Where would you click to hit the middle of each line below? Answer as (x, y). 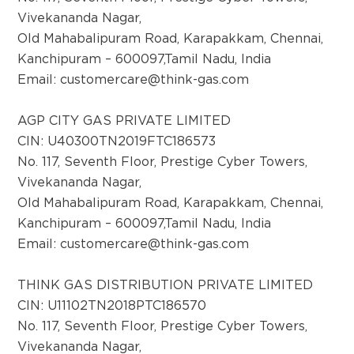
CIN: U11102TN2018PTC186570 (112, 306)
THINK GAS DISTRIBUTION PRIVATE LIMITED (166, 286)
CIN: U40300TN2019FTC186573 (117, 142)
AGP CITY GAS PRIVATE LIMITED (124, 121)
